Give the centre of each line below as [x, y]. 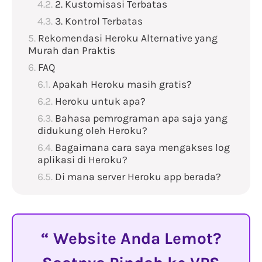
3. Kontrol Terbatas [99, 21]
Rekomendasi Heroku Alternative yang [128, 38]
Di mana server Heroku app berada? [138, 177]
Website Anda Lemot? [135, 239]
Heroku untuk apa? [100, 101]
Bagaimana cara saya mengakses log [142, 148]
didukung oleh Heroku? [92, 131]
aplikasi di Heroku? [82, 160]
